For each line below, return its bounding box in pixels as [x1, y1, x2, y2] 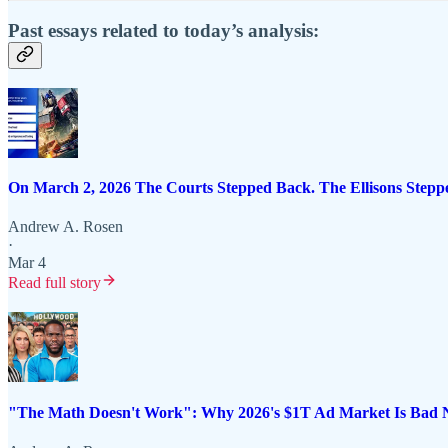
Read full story [8, 274, 101, 292]
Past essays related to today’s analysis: [8, 20, 319, 42]
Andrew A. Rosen [8, 218, 123, 236]
